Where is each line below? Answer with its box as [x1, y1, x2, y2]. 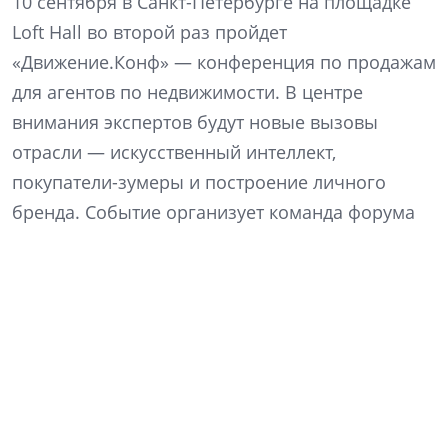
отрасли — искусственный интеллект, [12, 139, 336, 164]
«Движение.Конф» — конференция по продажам [12, 49, 436, 74]
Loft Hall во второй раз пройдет [12, 19, 287, 44]
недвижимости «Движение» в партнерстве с [12, 229, 394, 254]
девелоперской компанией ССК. [12, 259, 290, 284]
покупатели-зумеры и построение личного [12, 169, 386, 194]
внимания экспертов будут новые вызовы [12, 109, 378, 134]
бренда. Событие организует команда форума [12, 199, 415, 224]
